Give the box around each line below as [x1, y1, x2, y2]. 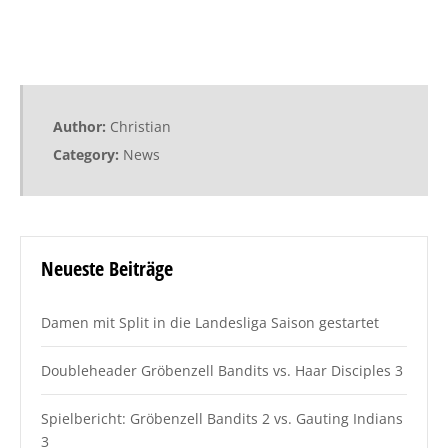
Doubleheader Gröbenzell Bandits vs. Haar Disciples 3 [41, 360, 403, 380]
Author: [53, 116, 110, 136]
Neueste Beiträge [41, 254, 173, 282]
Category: [53, 144, 123, 164]
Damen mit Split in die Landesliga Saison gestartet [41, 312, 379, 332]
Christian [110, 116, 171, 136]
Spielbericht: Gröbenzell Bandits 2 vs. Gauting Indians [41, 408, 403, 428]
